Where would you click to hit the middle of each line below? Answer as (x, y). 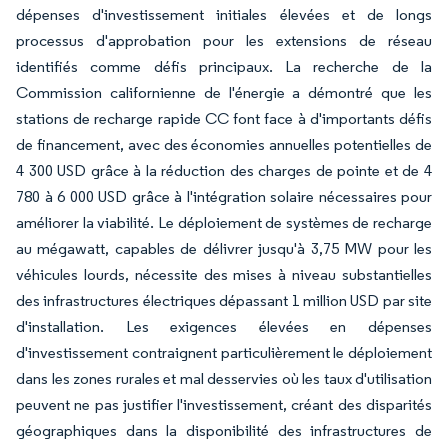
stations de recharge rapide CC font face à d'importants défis (224, 118)
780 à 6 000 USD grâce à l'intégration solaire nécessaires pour (224, 196)
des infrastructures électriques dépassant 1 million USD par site (224, 300)
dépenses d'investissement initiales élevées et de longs (224, 14)
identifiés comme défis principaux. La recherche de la (224, 66)
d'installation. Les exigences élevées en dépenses (224, 326)
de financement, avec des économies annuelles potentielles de (224, 144)
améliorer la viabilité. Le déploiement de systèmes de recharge (224, 222)
